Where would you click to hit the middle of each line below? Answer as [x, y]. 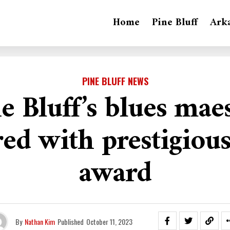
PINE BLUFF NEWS [115, 81]
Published [71, 222]
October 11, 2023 [109, 222]
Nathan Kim [40, 222]
